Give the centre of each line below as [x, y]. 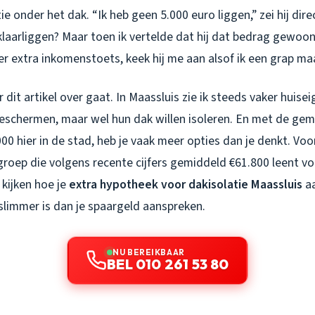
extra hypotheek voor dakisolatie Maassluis [186, 184]
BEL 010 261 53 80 [168, 264]
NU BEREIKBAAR [149, 252]
